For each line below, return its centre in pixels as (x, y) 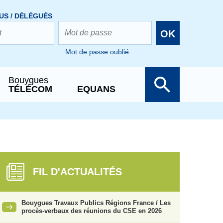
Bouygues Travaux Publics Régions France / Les (96, 203)
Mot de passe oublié (97, 52)
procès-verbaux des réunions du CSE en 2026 (92, 211)
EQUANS (96, 89)
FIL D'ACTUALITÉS (77, 172)
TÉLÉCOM (30, 89)
